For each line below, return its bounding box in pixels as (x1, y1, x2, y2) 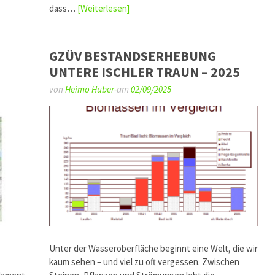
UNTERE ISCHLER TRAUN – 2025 (49, 63, 241, 81)
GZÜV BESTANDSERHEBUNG (49, 47, 217, 65)
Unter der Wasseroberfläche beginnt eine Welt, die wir (49, 242, 258, 254)
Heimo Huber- (65, 83, 117, 96)
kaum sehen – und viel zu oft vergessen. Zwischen (49, 255, 240, 268)
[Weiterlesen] (77, 2, 130, 14)
